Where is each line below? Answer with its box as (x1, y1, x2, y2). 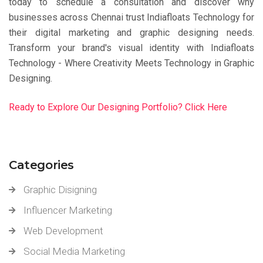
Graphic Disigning (23, 184, 97, 195)
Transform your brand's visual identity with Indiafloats (9, 42, 254, 53)
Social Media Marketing (23, 245, 125, 257)
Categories (9, 158, 74, 172)
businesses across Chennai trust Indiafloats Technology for (9, 12, 254, 23)
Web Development (23, 225, 103, 237)
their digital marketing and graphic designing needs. (9, 27, 254, 38)
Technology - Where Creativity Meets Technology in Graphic (9, 58, 254, 69)
